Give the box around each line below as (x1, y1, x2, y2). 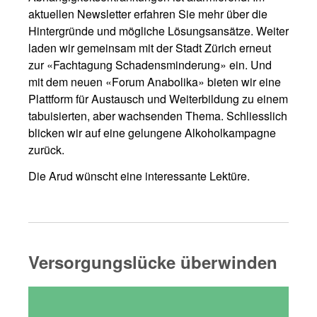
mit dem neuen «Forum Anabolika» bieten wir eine (28, 74, 281, 90)
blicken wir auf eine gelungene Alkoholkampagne (28, 125, 276, 141)
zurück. (28, 142, 64, 158)
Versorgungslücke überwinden (28, 249, 277, 274)
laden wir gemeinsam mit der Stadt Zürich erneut (28, 40, 271, 56)
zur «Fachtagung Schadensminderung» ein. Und (28, 57, 272, 73)
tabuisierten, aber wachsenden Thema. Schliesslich (28, 108, 287, 124)
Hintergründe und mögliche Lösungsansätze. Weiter (28, 23, 289, 39)
